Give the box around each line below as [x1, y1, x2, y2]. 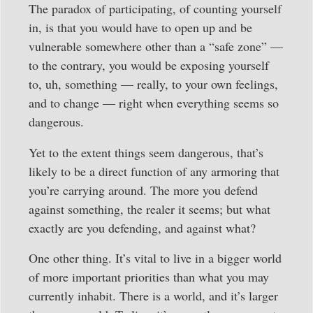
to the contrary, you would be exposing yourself [29, 57, 269, 74]
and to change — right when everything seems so [29, 94, 279, 112]
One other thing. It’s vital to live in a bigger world [29, 249, 282, 266]
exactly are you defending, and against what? [29, 219, 256, 236]
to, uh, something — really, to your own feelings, [29, 75, 278, 93]
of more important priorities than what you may [29, 268, 269, 285]
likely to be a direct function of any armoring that [29, 162, 279, 180]
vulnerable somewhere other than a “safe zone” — [29, 38, 283, 55]
